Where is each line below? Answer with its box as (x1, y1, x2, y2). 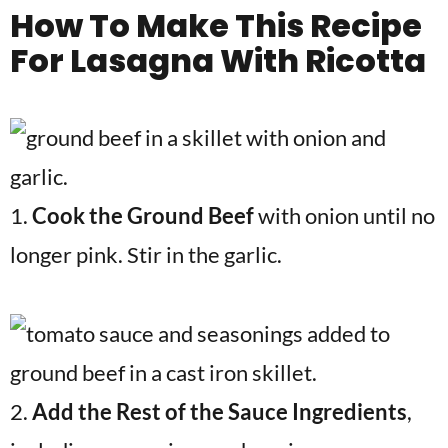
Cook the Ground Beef (32, 202, 258, 229)
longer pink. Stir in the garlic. (10, 241, 282, 268)
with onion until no (258, 202, 435, 229)
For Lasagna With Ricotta (10, 38, 426, 83)
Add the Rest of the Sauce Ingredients (32, 398, 407, 425)
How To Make (10, 3, 235, 48)
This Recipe (235, 3, 422, 48)
